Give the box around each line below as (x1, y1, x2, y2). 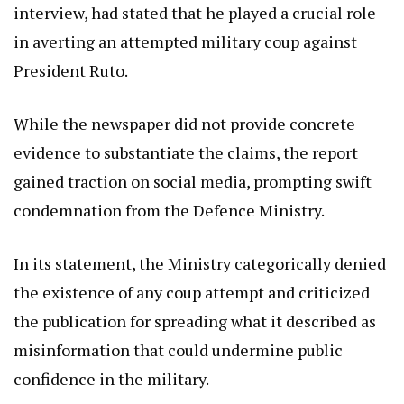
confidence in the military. (14, 368, 209, 390)
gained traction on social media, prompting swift (14, 170, 372, 193)
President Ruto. (14, 60, 128, 82)
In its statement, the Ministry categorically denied (14, 252, 386, 275)
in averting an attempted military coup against (14, 31, 357, 53)
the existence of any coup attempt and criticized (14, 281, 370, 304)
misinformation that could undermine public (14, 339, 343, 362)
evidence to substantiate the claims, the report (14, 142, 358, 164)
